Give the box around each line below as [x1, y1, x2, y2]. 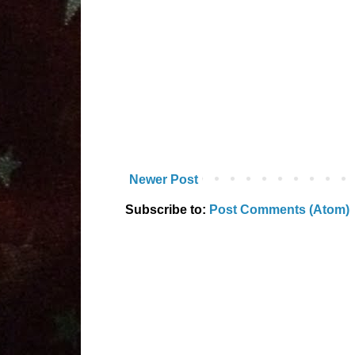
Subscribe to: [125, 202, 209, 216]
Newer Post [129, 172, 198, 186]
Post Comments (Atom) [209, 202, 349, 216]
